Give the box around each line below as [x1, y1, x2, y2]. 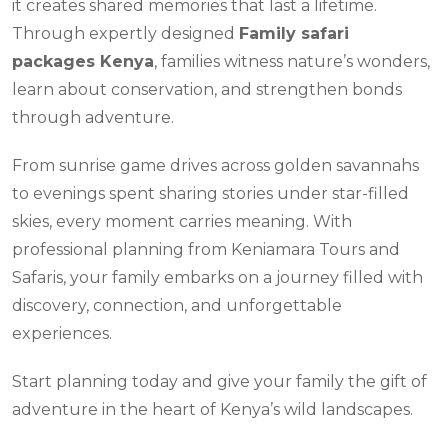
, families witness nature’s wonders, [154, 52, 430, 71]
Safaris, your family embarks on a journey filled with [12, 268, 423, 287]
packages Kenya [12, 52, 154, 71]
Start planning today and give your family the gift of [12, 372, 427, 391]
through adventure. [12, 108, 174, 127]
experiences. [12, 324, 112, 343]
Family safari [239, 24, 349, 43]
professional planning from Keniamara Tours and [12, 240, 400, 259]
